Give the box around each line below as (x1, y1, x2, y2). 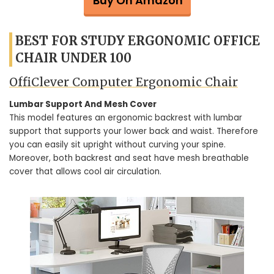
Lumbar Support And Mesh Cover (9, 98, 157, 110)
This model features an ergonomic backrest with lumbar (9, 111, 242, 124)
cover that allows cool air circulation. (9, 165, 161, 177)
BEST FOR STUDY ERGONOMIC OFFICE (15, 33, 260, 48)
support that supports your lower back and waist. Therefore (9, 125, 258, 137)
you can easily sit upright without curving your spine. (9, 138, 226, 150)
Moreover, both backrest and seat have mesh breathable (9, 152, 249, 164)
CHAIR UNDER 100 (15, 50, 131, 65)
